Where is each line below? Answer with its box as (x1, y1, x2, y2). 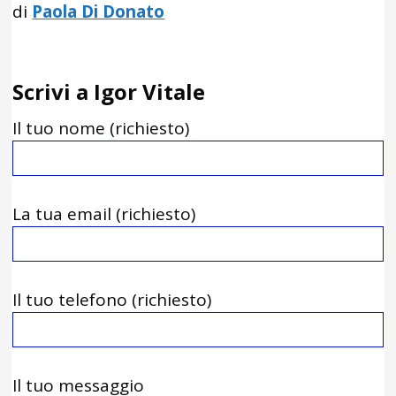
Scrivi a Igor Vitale (12, 77, 206, 106)
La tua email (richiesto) (12, 202, 196, 225)
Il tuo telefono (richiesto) (12, 288, 212, 311)
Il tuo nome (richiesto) (12, 117, 190, 140)
